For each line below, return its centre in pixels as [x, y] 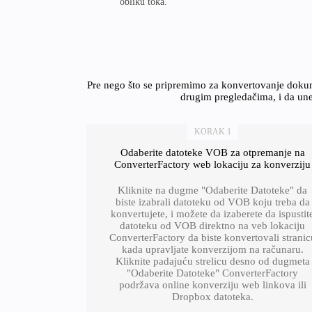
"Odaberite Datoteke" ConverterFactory [213, 273]
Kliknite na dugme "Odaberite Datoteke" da [213, 190]
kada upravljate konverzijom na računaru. [212, 249]
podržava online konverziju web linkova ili [212, 285]
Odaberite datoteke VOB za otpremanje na [212, 153]
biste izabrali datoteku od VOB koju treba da [212, 202]
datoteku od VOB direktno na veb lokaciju [213, 226]
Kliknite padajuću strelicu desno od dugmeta [212, 261]
